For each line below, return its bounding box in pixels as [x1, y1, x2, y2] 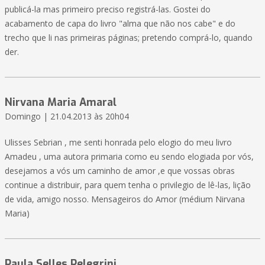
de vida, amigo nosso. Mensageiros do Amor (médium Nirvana [5, 193, 245, 205]
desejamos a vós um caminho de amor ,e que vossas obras [5, 165, 235, 177]
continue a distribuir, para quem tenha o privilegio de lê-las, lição [5, 179, 251, 191]
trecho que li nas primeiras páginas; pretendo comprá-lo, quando [5, 32, 253, 44]
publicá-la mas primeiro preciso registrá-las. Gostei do [5, 4, 211, 15]
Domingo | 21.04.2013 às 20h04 [5, 111, 129, 122]
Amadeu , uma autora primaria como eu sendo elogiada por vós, [5, 151, 254, 163]
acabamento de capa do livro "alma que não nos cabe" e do [5, 18, 235, 30]
